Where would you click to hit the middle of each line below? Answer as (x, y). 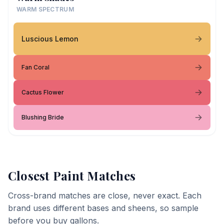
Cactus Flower (43, 92)
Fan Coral (35, 67)
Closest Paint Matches (72, 175)
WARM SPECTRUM (45, 9)
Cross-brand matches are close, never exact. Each (105, 195)
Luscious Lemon (50, 38)
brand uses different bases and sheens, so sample (103, 208)
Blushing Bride (43, 117)
